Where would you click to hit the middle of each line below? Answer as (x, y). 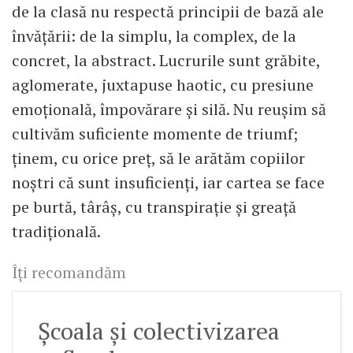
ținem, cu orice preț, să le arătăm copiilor (158, 158)
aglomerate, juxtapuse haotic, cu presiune (163, 85)
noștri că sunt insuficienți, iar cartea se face (168, 183)
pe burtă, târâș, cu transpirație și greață (154, 207)
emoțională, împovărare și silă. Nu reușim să (169, 110)
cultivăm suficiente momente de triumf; (155, 134)
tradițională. (58, 232)
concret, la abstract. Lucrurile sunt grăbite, (166, 61)
